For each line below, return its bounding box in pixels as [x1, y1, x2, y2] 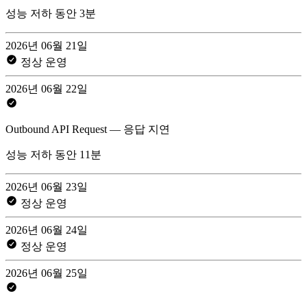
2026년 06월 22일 [5, 82, 88, 95]
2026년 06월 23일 [5, 180, 88, 193]
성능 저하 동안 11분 [5, 148, 101, 160]
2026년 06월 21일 [5, 39, 88, 51]
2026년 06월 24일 [5, 223, 88, 236]
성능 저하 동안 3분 [5, 7, 96, 19]
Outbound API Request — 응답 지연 [5, 123, 170, 135]
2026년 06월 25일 [5, 267, 88, 279]
